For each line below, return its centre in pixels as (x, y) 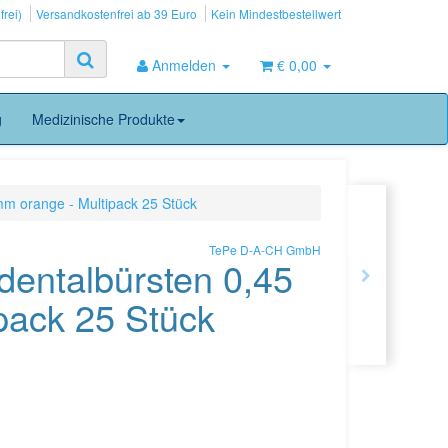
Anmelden (186, 65)
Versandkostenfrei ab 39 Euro (116, 13)
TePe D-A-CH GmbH (264, 249)
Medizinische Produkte (103, 119)
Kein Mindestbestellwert (276, 13)
